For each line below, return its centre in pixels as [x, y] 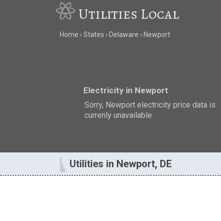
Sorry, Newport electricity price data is [150, 105]
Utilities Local [129, 14]
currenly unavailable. [119, 115]
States [93, 35]
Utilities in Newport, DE [121, 164]
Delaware [124, 35]
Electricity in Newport [126, 90]
